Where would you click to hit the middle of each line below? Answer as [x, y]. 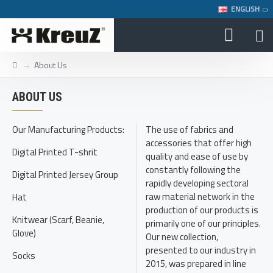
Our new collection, [182, 237]
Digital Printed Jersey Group [65, 175]
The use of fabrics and [190, 129]
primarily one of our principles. [203, 223]
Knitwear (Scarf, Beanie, [58, 220]
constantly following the [193, 170]
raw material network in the [200, 197]
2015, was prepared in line [196, 264]
